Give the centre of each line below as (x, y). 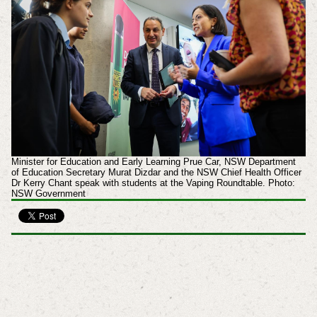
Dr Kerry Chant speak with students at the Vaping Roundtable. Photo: (153, 183)
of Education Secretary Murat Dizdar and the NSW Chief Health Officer (156, 172)
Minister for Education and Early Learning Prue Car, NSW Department (153, 161)
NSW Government (48, 193)
